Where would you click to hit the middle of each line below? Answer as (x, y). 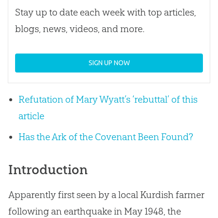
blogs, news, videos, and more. (80, 28)
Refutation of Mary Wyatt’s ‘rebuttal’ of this (108, 99)
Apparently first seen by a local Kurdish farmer (106, 195)
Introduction (48, 170)
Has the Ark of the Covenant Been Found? (106, 137)
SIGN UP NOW (109, 63)
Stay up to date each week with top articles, (105, 12)
